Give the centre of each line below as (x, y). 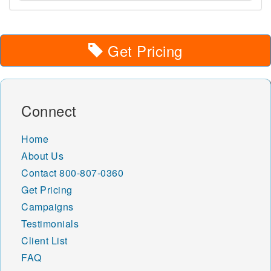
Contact (39, 172)
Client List (44, 240)
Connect (49, 110)
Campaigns (47, 206)
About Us (42, 155)
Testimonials (50, 223)
